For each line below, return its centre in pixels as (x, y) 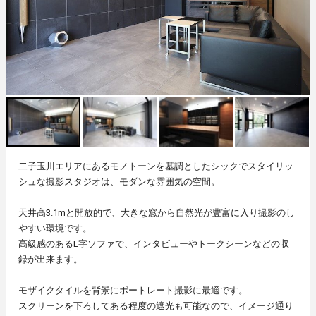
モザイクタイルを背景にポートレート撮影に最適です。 (133, 291)
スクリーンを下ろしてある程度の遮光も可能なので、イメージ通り (156, 306)
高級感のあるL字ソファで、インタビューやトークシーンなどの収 (154, 244)
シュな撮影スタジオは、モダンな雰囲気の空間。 (120, 182)
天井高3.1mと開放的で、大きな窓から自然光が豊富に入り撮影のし (157, 213)
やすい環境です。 (55, 229)
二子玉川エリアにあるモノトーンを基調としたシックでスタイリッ (156, 166)
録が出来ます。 (51, 260)
